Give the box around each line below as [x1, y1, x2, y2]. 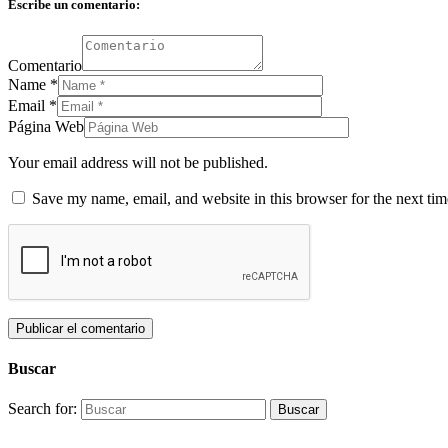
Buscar [8, 360, 56, 378]
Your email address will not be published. [8, 153, 268, 171]
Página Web [8, 117, 84, 135]
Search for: [8, 400, 77, 418]
